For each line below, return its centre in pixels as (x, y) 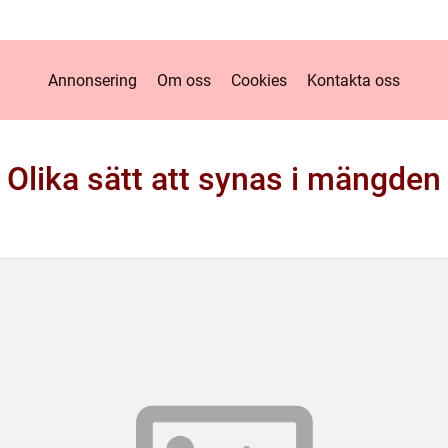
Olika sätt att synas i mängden (224, 179)
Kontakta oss (353, 80)
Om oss (184, 80)
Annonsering (92, 80)
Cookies (259, 80)
